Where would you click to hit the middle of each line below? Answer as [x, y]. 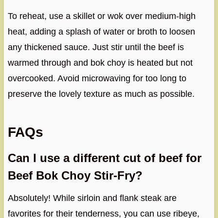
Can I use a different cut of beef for [104, 158]
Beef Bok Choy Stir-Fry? [75, 176]
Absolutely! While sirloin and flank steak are [92, 198]
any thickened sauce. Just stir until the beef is [96, 47]
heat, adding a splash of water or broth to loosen [101, 32]
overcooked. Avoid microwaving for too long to [97, 79]
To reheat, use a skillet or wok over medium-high [101, 16]
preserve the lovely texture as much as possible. [101, 94]
